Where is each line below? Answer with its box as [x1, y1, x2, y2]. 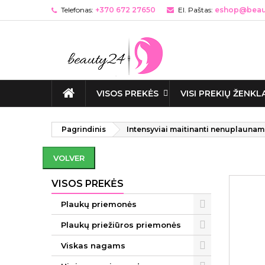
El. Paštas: [178, 5, 213, 14]
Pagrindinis [62, 125, 106, 134]
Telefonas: [61, 5, 93, 14]
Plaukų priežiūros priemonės [61, 220, 181, 230]
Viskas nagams [61, 241, 125, 250]
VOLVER [53, 153, 85, 163]
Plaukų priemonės [61, 199, 137, 209]
